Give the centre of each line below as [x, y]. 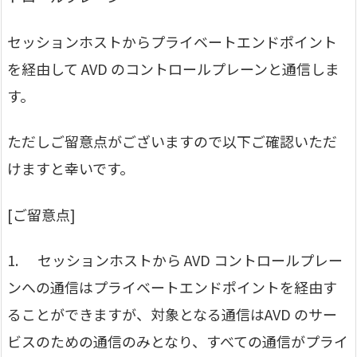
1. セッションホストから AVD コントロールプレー [175, 259]
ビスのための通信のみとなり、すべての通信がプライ [178, 341]
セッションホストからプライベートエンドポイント [172, 41]
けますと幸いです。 [71, 169]
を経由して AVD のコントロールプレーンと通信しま [173, 68]
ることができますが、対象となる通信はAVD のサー [172, 314]
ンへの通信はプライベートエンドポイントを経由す [172, 286]
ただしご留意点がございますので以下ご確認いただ [172, 141]
